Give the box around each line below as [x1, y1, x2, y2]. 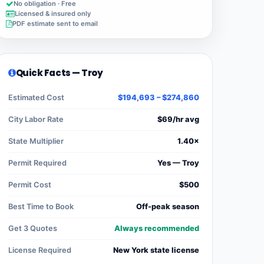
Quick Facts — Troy [15, 67, 103, 80]
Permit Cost [8, 180, 51, 190]
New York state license [113, 246, 199, 255]
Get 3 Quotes [8, 224, 57, 233]
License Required [8, 246, 71, 255]
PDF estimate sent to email [12, 19, 98, 28]
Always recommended [114, 224, 199, 233]
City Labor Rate [8, 115, 64, 124]
